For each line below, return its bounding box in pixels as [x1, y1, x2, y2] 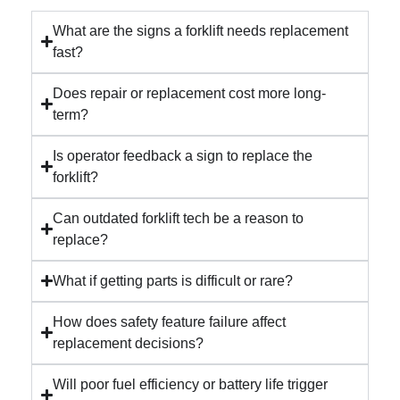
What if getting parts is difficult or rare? [53, 272, 294, 288]
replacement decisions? [53, 335, 204, 351]
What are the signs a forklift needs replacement [53, 22, 349, 38]
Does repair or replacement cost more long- [53, 85, 327, 101]
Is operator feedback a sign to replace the [53, 147, 313, 163]
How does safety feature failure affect [53, 313, 287, 329]
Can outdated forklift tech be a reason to [53, 210, 304, 226]
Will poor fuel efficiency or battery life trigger [53, 376, 329, 392]
